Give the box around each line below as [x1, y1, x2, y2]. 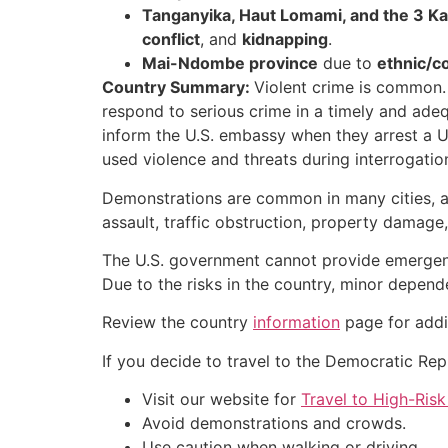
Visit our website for [142, 389, 301, 410]
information [253, 312, 340, 333]
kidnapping [242, 29, 328, 50]
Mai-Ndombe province [142, 53, 318, 74]
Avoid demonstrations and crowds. [142, 413, 406, 434]
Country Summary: [102, 77, 254, 98]
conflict [142, 29, 200, 50]
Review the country [102, 312, 253, 333]
